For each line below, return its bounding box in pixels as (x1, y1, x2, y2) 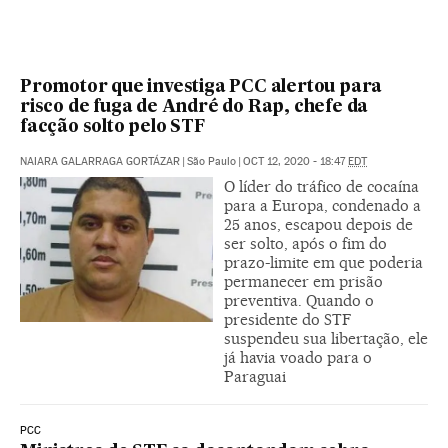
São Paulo (187, 154, 236, 168)
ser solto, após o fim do (224, 233, 387, 253)
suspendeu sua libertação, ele (224, 328, 428, 348)
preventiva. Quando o (224, 290, 374, 310)
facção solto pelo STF (20, 118, 205, 136)
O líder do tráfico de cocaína (224, 176, 419, 196)
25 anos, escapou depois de (224, 214, 413, 234)
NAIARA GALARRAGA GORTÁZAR (20, 154, 180, 168)
